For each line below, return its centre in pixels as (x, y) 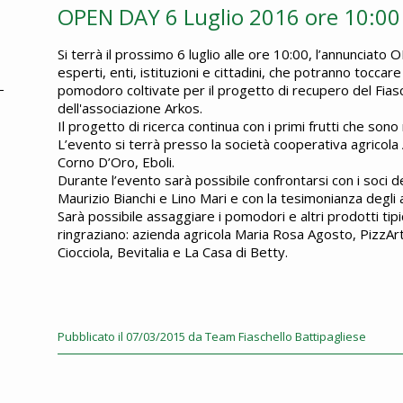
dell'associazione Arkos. (130, 107)
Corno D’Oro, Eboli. (118, 161)
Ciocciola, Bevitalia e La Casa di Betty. (173, 251)
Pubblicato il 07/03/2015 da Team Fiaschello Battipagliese (212, 336)
